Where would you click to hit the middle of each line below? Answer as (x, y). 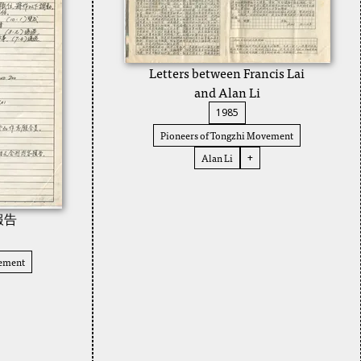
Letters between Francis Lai (227, 73)
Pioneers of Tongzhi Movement (227, 135)
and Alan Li (227, 92)
